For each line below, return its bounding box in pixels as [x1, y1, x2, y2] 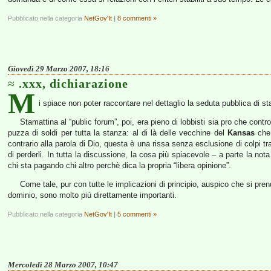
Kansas [227, 128, 255, 137]
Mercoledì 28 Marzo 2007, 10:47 [8, 260, 118, 269]
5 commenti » [117, 211, 157, 218]
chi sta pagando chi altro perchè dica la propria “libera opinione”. [8, 161, 231, 170]
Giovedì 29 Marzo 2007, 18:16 [8, 64, 109, 73]
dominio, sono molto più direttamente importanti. [8, 191, 177, 200]
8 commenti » [117, 15, 157, 22]
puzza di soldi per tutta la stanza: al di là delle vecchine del [8, 128, 227, 137]
